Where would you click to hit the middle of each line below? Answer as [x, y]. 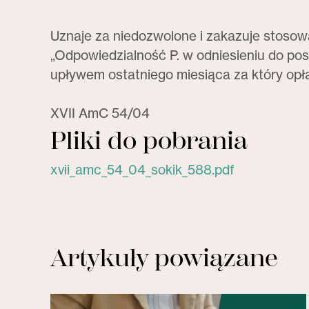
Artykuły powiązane [164, 258]
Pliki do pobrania [149, 141]
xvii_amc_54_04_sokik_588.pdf [142, 170]
